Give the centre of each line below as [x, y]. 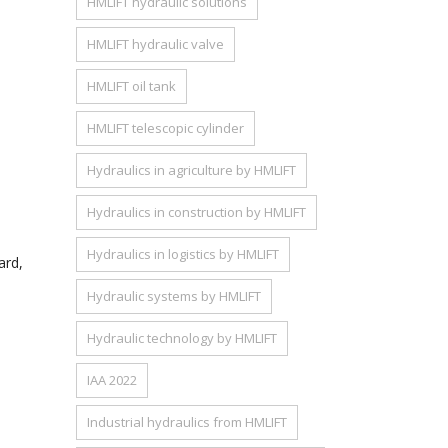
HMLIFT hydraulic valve [155, 44]
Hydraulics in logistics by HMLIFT [183, 254]
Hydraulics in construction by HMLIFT [196, 212]
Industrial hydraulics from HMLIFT [187, 422]
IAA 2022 [112, 380]
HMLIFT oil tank [131, 86]
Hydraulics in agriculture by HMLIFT [191, 170]
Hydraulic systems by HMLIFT [174, 296]
